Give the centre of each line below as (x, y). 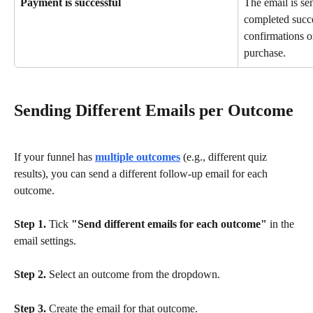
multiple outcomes (138, 156)
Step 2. (30, 275)
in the (282, 224)
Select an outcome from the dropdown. (133, 275)
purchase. (265, 52)
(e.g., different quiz (225, 156)
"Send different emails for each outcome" (169, 224)
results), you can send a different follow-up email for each (142, 173)
